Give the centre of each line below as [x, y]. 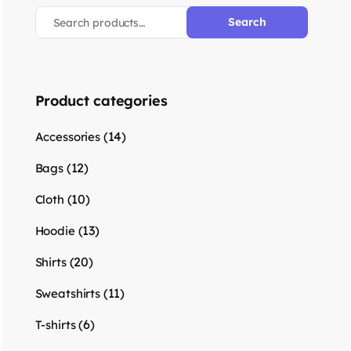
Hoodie [55, 231]
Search [247, 22]
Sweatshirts [68, 293]
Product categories [101, 101]
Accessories [68, 137]
